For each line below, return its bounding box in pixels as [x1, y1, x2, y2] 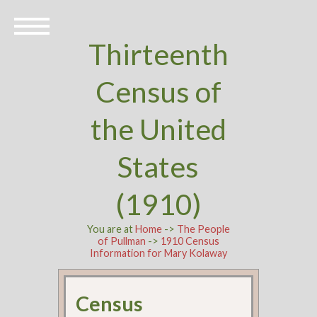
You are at [86, 223, 135, 235]
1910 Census [160, 235, 219, 247]
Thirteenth [88, 37, 229, 71]
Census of [95, 74, 221, 109]
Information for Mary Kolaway [89, 247, 227, 259]
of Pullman [97, 235, 146, 247]
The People [176, 223, 230, 235]
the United [90, 112, 226, 146]
